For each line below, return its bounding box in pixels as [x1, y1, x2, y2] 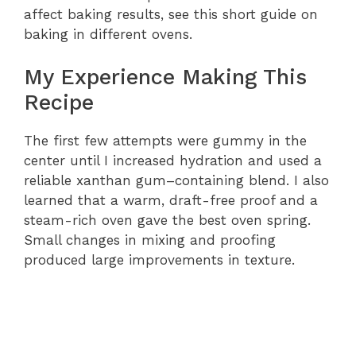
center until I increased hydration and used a [24, 153, 322, 169]
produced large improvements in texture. [24, 252, 295, 269]
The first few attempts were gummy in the [24, 133, 307, 149]
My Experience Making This [24, 64, 307, 91]
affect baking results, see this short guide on [24, 6, 318, 22]
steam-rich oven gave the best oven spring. [24, 212, 311, 229]
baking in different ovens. [24, 25, 192, 42]
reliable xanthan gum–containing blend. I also [24, 172, 329, 189]
